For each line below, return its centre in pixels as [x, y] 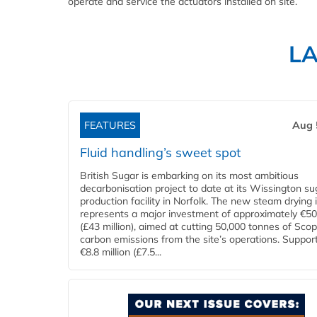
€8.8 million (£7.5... [121, 252]
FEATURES [110, 126]
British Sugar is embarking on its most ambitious [189, 176]
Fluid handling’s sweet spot [160, 153]
